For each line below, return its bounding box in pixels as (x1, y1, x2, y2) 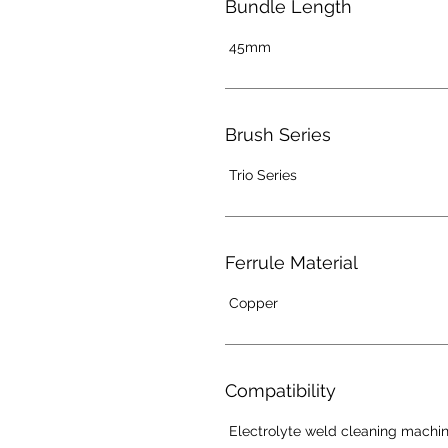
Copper (224, 295, 278, 312)
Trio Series (224, 167, 297, 184)
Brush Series (224, 124, 331, 146)
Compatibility (224, 380, 336, 402)
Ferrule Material (224, 252, 358, 274)
